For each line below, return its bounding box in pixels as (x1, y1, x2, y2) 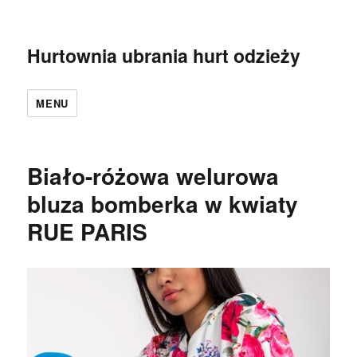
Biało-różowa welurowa (27, 159, 280, 192)
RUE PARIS (27, 215, 148, 248)
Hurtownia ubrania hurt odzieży (27, 42, 301, 69)
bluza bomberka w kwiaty (27, 187, 299, 220)
